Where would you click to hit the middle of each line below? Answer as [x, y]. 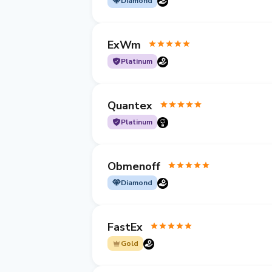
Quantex [130, 105]
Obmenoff [134, 166]
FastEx [125, 227]
